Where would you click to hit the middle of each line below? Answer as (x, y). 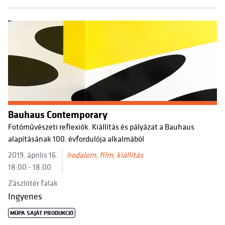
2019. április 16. (33, 155)
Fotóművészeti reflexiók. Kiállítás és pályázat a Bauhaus (101, 127)
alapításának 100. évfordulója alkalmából (76, 139)
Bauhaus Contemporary (58, 115)
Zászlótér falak (33, 184)
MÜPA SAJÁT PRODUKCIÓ (42, 213)
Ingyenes (25, 197)
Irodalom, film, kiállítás (105, 155)
